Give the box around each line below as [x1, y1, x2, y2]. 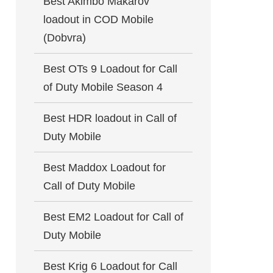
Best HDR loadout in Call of [43, 112, 177, 124]
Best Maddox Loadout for [43, 161, 166, 174]
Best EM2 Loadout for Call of [43, 211, 183, 223]
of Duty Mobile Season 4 [43, 81, 163, 93]
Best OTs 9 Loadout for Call [43, 63, 177, 75]
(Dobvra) [43, 32, 86, 44]
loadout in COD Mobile [43, 13, 154, 26]
